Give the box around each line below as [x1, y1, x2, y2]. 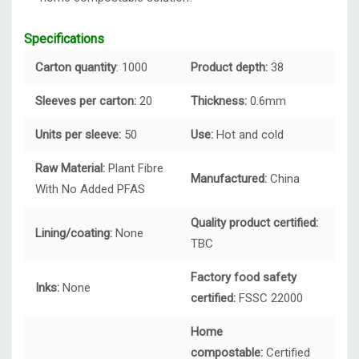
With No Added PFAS [35, 182, 145, 197]
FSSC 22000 [236, 291, 303, 306]
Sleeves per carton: [35, 94, 136, 109]
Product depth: [191, 60, 268, 75]
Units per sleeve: [35, 127, 121, 143]
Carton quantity [35, 60, 116, 75]
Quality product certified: [191, 216, 318, 231]
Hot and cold [216, 127, 284, 143]
